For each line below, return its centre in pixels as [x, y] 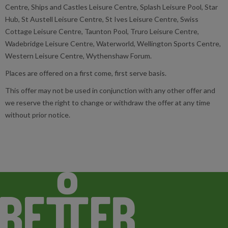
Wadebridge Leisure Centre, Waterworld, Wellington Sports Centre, [113, 43]
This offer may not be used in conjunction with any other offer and [110, 90]
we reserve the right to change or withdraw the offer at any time [108, 102]
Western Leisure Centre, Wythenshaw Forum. [79, 55]
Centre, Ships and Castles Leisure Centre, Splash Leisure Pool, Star [111, 7]
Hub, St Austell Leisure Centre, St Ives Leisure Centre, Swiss [102, 19]
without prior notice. [38, 115]
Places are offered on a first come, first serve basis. [86, 73]
